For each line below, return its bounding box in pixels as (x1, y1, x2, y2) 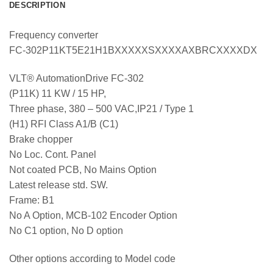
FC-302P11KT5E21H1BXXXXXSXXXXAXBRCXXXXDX (9, 45, 257, 56)
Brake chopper (9, 134, 73, 145)
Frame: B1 (9, 195, 54, 206)
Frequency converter (9, 30, 98, 41)
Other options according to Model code (9, 253, 175, 264)
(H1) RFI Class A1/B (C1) (9, 119, 118, 130)
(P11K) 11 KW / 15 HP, (9, 88, 106, 99)
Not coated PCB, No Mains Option (9, 165, 157, 175)
